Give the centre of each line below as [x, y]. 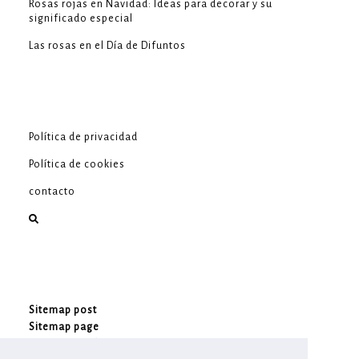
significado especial [81, 19]
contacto [52, 192]
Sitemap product [71, 344]
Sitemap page [64, 327]
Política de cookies [77, 165]
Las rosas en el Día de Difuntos [107, 46]
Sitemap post [63, 311]
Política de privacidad [83, 137]
